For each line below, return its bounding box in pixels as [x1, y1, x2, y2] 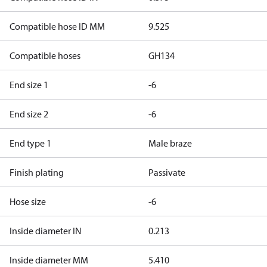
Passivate [148, 166, 185, 178]
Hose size [10, 195, 46, 207]
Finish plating [10, 166, 64, 178]
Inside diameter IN [10, 225, 82, 237]
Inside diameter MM [10, 254, 88, 266]
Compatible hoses [10, 49, 80, 61]
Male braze [148, 137, 192, 149]
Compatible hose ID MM [10, 20, 105, 32]
